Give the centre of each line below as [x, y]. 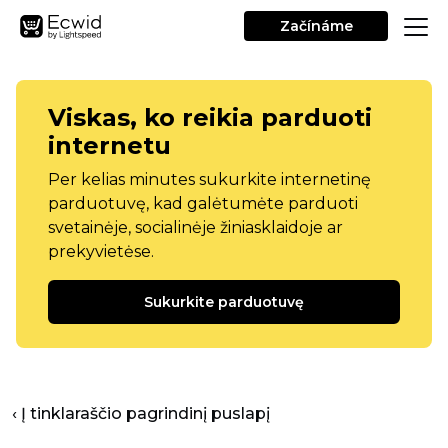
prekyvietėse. [101, 251]
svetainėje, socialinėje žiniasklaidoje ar [195, 227]
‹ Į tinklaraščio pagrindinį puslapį [141, 413]
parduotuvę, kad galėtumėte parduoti [203, 203]
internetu [109, 145]
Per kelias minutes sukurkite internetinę [209, 179]
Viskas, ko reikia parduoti [210, 117]
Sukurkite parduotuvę [224, 302]
